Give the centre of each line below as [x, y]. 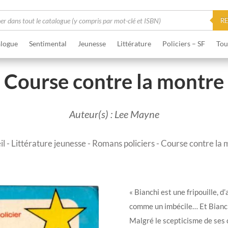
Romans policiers [123, 143]
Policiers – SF [183, 43]
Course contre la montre [114, 82]
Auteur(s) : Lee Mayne [114, 114]
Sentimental [48, 43]
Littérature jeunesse [48, 143]
